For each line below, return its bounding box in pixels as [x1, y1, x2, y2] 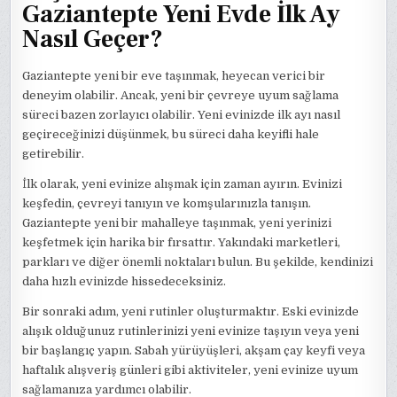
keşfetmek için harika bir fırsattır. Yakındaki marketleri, [22, 236, 341, 250]
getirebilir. [22, 147, 85, 161]
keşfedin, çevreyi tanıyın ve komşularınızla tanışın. [22, 197, 312, 211]
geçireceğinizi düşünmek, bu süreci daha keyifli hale [22, 128, 320, 142]
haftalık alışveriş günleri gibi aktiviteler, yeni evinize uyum [22, 363, 359, 378]
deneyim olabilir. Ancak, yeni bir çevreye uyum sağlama [22, 89, 339, 103]
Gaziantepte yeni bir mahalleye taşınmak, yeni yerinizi [22, 216, 332, 230]
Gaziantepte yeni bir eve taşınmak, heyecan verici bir [22, 69, 326, 83]
